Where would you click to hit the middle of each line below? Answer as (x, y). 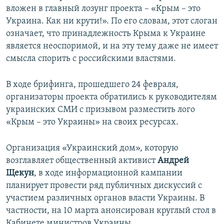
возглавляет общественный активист (82, 161)
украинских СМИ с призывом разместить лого (100, 110)
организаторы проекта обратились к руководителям (111, 97)
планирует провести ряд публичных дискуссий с (104, 186)
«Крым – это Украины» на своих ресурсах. (92, 122)
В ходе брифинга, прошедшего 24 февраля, (92, 85)
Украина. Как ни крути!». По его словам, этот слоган (112, 21)
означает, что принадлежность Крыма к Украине (106, 34)
